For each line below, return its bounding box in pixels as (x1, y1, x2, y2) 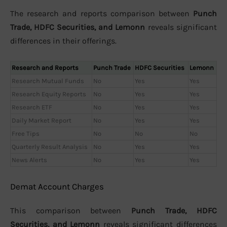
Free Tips (12, 129, 40, 137)
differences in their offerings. (10, 36, 117, 46)
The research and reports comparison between (10, 9, 193, 19)
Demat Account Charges (10, 181, 104, 192)
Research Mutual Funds (12, 77, 84, 85)
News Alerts (12, 156, 47, 164)
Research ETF (12, 103, 52, 111)
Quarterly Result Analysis (12, 142, 88, 150)
